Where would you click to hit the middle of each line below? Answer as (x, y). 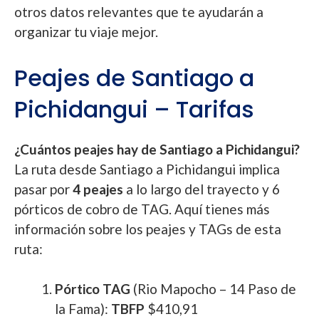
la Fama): (83, 309)
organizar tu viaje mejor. (86, 32)
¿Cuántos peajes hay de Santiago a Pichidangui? (157, 149)
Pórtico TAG (94, 289)
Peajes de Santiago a (134, 78)
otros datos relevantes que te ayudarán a (139, 12)
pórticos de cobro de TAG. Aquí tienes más (142, 209)
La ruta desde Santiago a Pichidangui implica (147, 169)
